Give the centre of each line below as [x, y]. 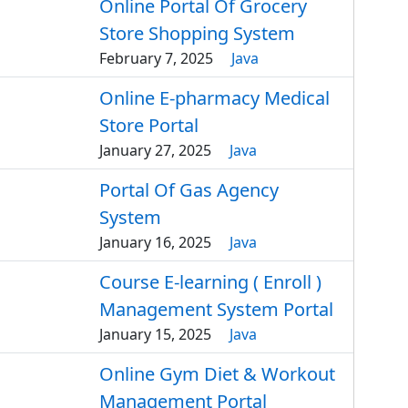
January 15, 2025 [156, 335]
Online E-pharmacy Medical [215, 98]
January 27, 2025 [156, 151]
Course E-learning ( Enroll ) [211, 282]
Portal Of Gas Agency [189, 190]
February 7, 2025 [157, 59]
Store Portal [149, 126]
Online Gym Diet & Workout [218, 374]
